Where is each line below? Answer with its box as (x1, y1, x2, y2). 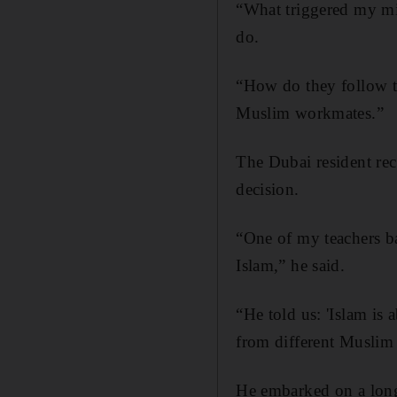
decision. (236, 179, 300, 198)
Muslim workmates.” (236, 103, 384, 122)
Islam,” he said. (236, 255, 346, 275)
